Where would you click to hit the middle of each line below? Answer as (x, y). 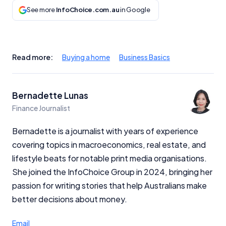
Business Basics (145, 57)
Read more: (33, 57)
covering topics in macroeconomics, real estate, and (109, 144)
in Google (135, 10)
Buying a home (86, 57)
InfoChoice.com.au (88, 10)
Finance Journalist (41, 108)
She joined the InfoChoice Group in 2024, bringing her (112, 172)
